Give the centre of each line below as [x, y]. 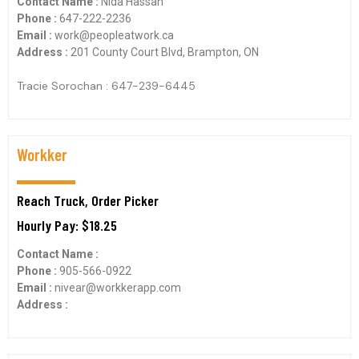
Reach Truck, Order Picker [88, 200]
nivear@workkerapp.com [118, 288]
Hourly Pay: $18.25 [67, 225]
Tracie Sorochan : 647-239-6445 [106, 86]
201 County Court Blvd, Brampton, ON [165, 52]
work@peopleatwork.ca [114, 35]
